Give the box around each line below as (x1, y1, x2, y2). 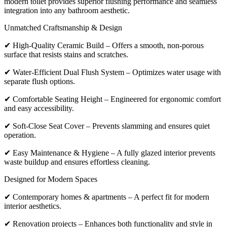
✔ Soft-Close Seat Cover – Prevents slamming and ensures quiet (4, 121, 210, 130)
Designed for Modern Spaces (4, 174, 97, 183)
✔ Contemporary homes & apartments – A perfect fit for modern (4, 192, 209, 201)
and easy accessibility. (4, 103, 74, 112)
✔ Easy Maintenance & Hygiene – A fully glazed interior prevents (4, 148, 215, 157)
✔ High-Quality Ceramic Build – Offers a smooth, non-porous (4, 41, 204, 50)
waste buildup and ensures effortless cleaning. (4, 157, 150, 166)
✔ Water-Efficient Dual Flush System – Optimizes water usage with (4, 67, 221, 77)
